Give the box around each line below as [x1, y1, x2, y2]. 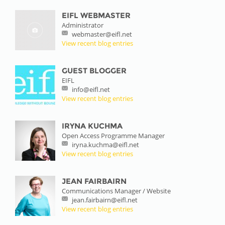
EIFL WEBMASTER [62, 10, 131, 20]
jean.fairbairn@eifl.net [71, 195, 138, 204]
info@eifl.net [71, 84, 110, 94]
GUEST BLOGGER [62, 65, 127, 75]
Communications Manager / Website [62, 186, 171, 195]
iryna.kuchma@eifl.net [71, 140, 139, 149]
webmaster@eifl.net [71, 29, 132, 39]
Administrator [62, 20, 103, 30]
